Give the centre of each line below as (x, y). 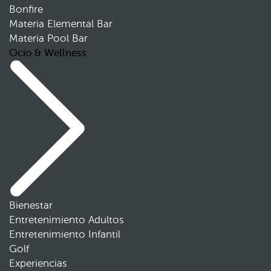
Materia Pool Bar (48, 38)
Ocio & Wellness (48, 52)
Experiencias (38, 263)
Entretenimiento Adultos (67, 220)
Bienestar (31, 205)
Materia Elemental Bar (61, 24)
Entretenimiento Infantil (65, 234)
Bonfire (26, 9)
